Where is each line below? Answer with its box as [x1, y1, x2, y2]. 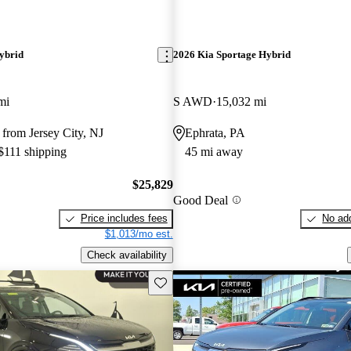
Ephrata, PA [184, 125, 245, 139]
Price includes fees [80, 212, 168, 225]
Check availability [86, 248, 167, 261]
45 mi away [184, 144, 243, 158]
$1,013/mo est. [104, 228, 173, 241]
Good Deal [172, 193, 228, 207]
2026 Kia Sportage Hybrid [172, 49, 291, 61]
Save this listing [153, 275, 226, 288]
